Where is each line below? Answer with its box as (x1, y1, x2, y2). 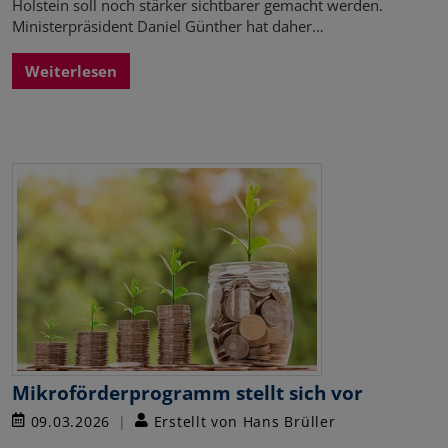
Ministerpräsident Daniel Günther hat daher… (12, 15, 324, 36)
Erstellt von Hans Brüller (148, 411, 336, 431)
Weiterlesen (25, 60, 117, 81)
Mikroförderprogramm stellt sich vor (12, 378, 363, 406)
